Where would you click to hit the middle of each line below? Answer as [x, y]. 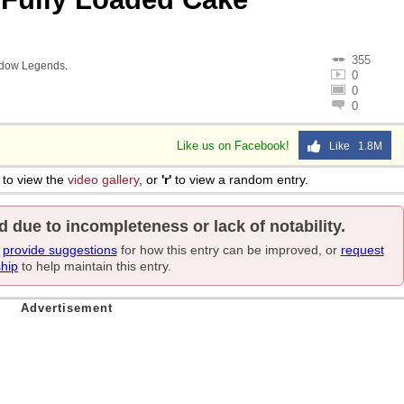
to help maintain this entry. [95, 266]
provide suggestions [60, 250]
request [362, 250]
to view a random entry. [240, 179]
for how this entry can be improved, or [229, 250]
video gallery [103, 179]
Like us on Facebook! [235, 146]
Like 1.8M [352, 146]
